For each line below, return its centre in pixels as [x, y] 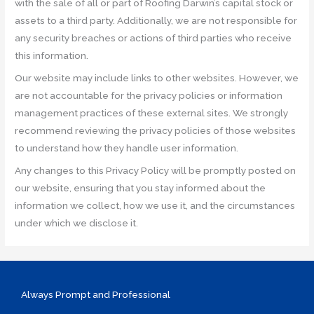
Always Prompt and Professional [96, 294]
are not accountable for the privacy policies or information [149, 95]
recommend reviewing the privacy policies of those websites [156, 130]
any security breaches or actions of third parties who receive [153, 38]
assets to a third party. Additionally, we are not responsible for [156, 21]
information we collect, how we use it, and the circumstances [155, 205]
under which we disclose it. [77, 223]
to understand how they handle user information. [127, 148]
